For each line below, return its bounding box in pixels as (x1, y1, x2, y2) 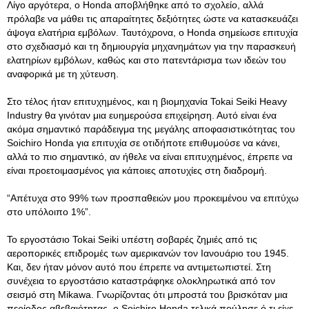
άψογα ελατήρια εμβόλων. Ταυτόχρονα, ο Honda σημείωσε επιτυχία (7, 27, 298, 38)
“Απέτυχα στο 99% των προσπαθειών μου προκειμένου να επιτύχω (7, 192, 299, 203)
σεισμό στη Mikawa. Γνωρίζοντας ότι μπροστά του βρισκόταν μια (7, 289, 288, 300)
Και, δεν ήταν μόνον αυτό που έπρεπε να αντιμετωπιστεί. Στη (7, 261, 271, 272)
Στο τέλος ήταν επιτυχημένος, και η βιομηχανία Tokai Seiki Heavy (7, 96, 287, 107)
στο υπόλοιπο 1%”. (7, 206, 91, 217)
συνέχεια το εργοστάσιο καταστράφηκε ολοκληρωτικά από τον (7, 275, 275, 286)
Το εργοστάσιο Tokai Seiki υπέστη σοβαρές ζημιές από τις (7, 234, 257, 245)
